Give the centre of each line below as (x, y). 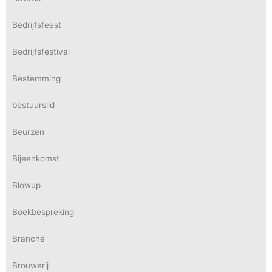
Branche (29, 239)
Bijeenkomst (36, 158)
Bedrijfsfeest (37, 25)
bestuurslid (33, 105)
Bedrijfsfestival (41, 52)
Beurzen (28, 132)
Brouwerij (30, 265)
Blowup (26, 185)
